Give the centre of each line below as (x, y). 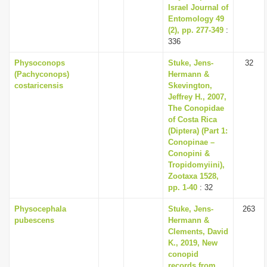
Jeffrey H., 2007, (197, 97)
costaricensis (39, 86)
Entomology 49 (196, 19)
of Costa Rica (193, 119)
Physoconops (40, 63)
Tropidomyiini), (196, 165)
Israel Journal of (198, 7)
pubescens (34, 220)
